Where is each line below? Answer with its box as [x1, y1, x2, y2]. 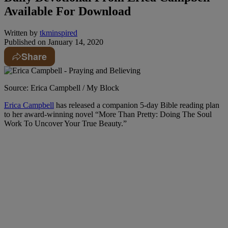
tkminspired [40, 28, 77, 37]
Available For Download [4, 4, 131, 18]
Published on [4, 37, 46, 46]
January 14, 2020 [46, 37, 103, 46]
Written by [4, 28, 38, 37]
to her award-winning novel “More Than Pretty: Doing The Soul [4, 109, 212, 119]
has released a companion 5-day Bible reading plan [54, 100, 219, 109]
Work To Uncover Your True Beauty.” [4, 119, 127, 128]
